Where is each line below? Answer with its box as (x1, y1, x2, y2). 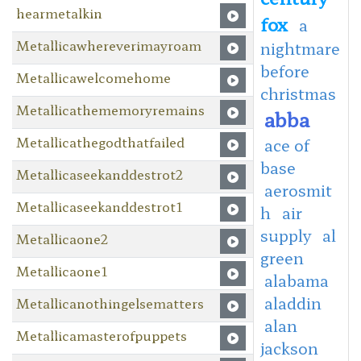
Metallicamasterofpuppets (15, 325, 187, 345)
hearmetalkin (15, 2, 102, 23)
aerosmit (263, 178, 332, 201)
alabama (263, 268, 329, 292)
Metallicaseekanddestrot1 (15, 196, 182, 216)
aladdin (263, 291, 322, 314)
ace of (263, 133, 309, 156)
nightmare (259, 36, 340, 60)
